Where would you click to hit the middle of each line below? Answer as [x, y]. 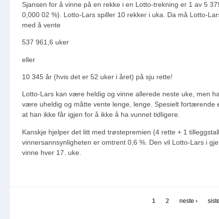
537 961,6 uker [45, 42]
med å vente [41, 25]
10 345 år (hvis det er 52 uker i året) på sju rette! [97, 77]
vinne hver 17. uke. [52, 152]
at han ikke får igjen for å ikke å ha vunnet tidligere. [101, 115]
